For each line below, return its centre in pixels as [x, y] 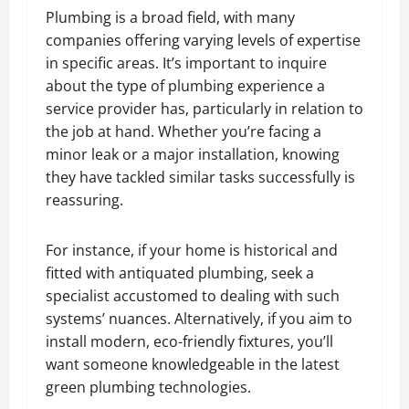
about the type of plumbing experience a [185, 85]
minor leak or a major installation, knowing [193, 154]
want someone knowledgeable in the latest [193, 364]
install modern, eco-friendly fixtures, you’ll [189, 341]
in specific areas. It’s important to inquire [186, 63]
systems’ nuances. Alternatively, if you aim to [199, 318]
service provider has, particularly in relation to [204, 108]
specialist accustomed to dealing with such [193, 295]
